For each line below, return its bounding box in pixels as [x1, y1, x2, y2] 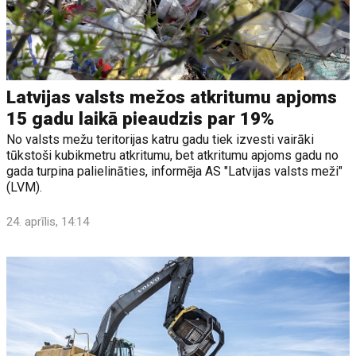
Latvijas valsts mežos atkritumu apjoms [6, 86, 338, 108]
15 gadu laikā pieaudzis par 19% [6, 107, 275, 130]
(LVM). [6, 179, 43, 195]
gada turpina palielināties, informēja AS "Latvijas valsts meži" [6, 163, 343, 179]
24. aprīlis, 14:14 [6, 214, 90, 229]
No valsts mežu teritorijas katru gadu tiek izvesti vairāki [6, 131, 315, 147]
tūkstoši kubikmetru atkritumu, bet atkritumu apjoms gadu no [6, 147, 339, 163]
